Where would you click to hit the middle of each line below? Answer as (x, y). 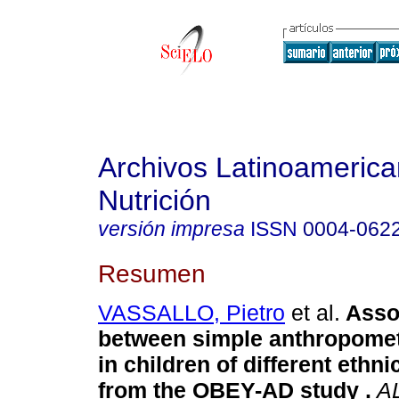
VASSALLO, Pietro (191, 313)
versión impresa (171, 229)
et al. (313, 313)
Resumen (152, 273)
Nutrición (155, 200)
